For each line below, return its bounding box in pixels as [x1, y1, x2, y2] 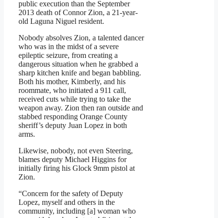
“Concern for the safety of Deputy [18, 189, 123, 198]
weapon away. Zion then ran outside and [18, 104, 143, 112]
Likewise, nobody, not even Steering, [18, 146, 133, 155]
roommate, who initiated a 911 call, [18, 86, 126, 95]
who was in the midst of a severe [18, 42, 119, 51]
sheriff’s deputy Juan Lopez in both [18, 121, 127, 130]
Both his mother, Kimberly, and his [18, 77, 126, 86]
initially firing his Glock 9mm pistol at [18, 164, 135, 173]
